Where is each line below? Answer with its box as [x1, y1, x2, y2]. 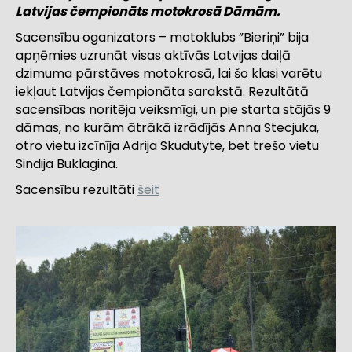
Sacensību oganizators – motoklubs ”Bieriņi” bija [16, 28, 309, 47]
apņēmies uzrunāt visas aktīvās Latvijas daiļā [16, 46, 291, 65]
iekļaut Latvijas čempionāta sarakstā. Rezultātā [16, 82, 309, 101]
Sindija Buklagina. [16, 155, 118, 174]
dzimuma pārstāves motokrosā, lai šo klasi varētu [16, 64, 322, 83]
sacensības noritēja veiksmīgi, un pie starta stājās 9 [16, 101, 331, 119]
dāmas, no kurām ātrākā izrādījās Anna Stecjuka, [16, 119, 319, 137]
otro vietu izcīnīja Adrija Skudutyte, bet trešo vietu [16, 137, 319, 156]
